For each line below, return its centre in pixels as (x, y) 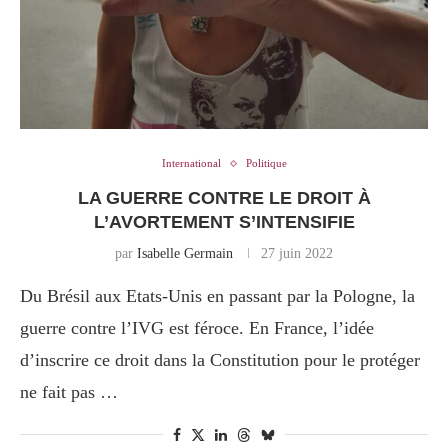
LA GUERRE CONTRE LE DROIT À (224, 198)
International (191, 163)
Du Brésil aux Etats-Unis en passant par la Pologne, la (217, 296)
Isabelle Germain (185, 254)
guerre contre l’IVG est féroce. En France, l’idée (197, 328)
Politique (266, 163)
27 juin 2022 (297, 254)
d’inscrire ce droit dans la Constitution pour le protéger (220, 360)
